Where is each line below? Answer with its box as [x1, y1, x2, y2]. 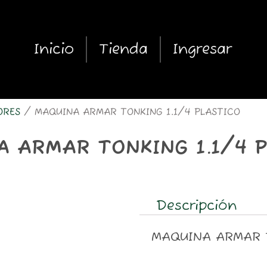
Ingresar [172, 41, 232, 58]
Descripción [156, 197, 237, 215]
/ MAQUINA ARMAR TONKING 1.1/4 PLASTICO [20, 107, 240, 119]
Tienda [98, 41, 148, 58]
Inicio [33, 41, 74, 58]
